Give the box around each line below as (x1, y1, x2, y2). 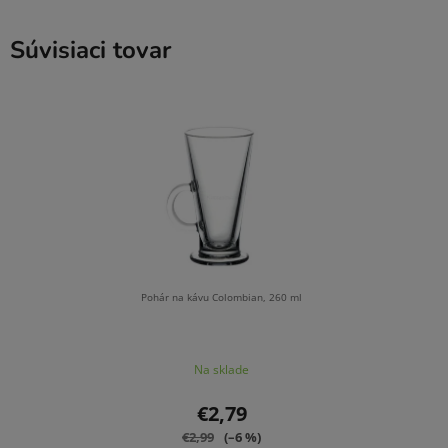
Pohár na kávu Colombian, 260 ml (141, 290, 302, 305)
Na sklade (194, 361, 249, 379)
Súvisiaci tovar (10, 33, 171, 66)
